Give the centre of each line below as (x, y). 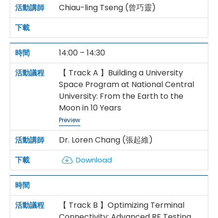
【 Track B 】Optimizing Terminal (122, 205)
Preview (70, 120)
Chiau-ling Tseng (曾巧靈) (107, 8)
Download (94, 160)
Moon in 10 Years (90, 108)
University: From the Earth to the (121, 96)
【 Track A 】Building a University (121, 73)
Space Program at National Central (127, 85)
